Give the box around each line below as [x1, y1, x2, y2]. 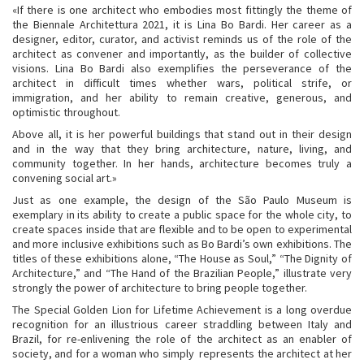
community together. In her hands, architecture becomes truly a [12, 155, 352, 171]
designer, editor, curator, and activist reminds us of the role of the [12, 31, 352, 46]
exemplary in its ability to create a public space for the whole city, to [12, 206, 352, 222]
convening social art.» [12, 170, 117, 185]
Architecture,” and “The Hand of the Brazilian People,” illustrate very [12, 265, 352, 280]
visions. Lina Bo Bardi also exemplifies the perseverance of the [12, 60, 352, 76]
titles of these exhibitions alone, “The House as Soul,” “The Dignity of [12, 250, 352, 266]
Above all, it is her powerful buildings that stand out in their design [12, 126, 352, 141]
